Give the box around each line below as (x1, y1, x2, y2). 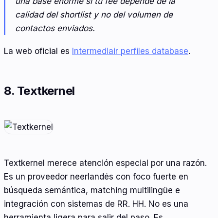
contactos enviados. (15, 23, 95, 33)
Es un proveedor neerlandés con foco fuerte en (4, 172, 188, 182)
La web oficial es (4, 46, 72, 56)
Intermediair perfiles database (72, 46, 188, 56)
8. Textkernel (4, 84, 75, 98)
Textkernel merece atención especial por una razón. (4, 158, 207, 168)
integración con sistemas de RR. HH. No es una (4, 199, 188, 209)
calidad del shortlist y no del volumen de (15, 9, 173, 19)
